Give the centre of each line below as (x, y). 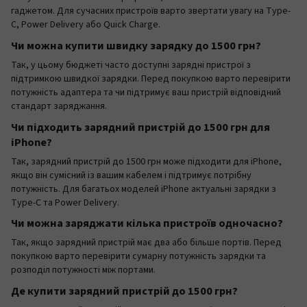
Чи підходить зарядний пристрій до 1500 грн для (140, 127)
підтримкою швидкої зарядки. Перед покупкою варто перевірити (151, 78)
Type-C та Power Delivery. (65, 202)
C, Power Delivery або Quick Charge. (86, 24)
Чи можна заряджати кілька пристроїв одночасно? (147, 224)
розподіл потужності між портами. (83, 270)
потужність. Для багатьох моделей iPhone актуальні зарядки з (144, 189)
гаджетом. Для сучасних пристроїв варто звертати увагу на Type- (151, 11)
